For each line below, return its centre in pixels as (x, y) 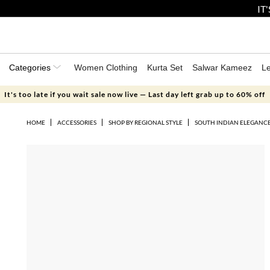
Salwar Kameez (222, 67)
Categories (31, 67)
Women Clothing (106, 67)
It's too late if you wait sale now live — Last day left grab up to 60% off (135, 94)
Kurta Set (165, 67)
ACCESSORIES (77, 122)
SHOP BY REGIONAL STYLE (145, 122)
